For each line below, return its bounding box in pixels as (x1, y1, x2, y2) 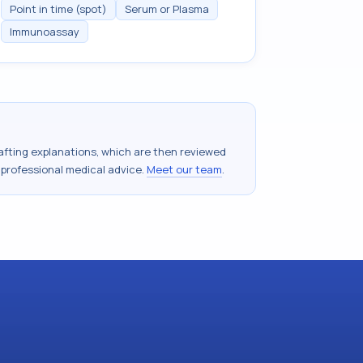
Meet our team (147, 162, 222, 177)
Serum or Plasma (125, 2, 209, 16)
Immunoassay (10, 24, 79, 39)
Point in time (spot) (10, 2, 107, 16)
